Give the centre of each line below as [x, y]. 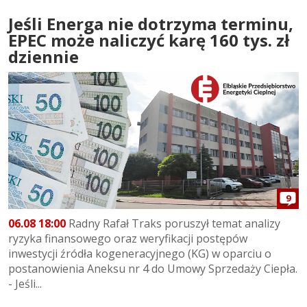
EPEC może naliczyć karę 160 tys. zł [149, 40]
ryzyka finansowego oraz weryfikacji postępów [128, 239]
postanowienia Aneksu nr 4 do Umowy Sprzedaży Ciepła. [153, 269]
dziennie [44, 56]
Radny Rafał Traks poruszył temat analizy [173, 224]
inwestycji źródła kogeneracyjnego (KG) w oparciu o [140, 254]
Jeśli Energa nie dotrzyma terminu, [151, 23]
